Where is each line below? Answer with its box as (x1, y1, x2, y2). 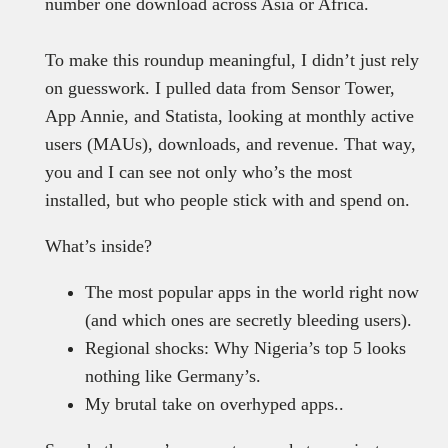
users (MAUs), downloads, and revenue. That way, (44, 133, 416, 154)
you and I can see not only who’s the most (44, 161, 352, 182)
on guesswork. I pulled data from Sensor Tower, (44, 77, 395, 98)
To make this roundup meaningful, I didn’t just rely (44, 49, 419, 70)
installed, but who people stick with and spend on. (44, 189, 410, 210)
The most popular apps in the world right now (84, 281, 419, 302)
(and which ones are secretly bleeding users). (84, 309, 412, 330)
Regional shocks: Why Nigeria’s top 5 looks (84, 337, 406, 358)
